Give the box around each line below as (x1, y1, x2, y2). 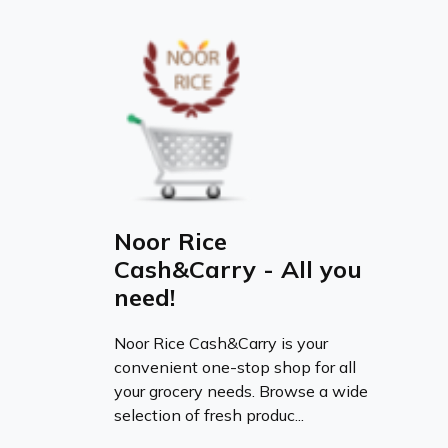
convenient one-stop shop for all (114, 356, 356, 377)
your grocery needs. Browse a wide (114, 380, 368, 401)
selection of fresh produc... (114, 404, 304, 425)
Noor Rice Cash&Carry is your (114, 332, 328, 353)
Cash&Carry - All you (114, 253, 362, 284)
